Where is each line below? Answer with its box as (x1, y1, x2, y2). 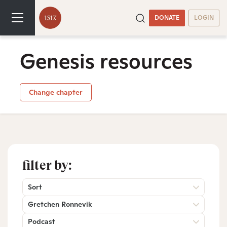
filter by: (22, 157, 72, 173)
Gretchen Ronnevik (28, 199, 92, 209)
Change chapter (28, 87, 83, 97)
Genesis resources (20, 48, 193, 74)
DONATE (154, 13, 179, 22)
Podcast (28, 216, 55, 226)
